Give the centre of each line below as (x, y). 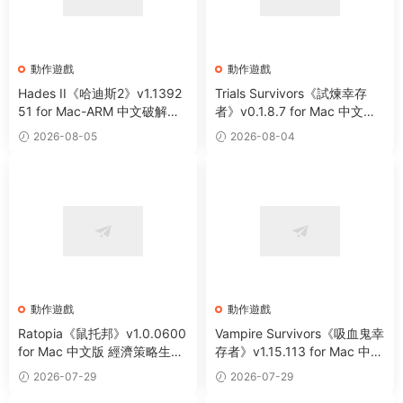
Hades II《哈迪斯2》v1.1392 (100, 93)
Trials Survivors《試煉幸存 (291, 93)
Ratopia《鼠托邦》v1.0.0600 (102, 333)
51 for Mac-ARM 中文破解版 (99, 111)
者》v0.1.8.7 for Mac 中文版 (296, 111)
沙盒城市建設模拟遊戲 (81, 369)
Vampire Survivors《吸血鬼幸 (300, 333)
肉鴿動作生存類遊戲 (272, 129)
